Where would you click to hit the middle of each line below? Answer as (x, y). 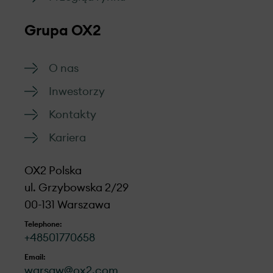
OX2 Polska (53, 171)
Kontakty (73, 115)
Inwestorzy (77, 91)
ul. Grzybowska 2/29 (76, 188)
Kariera (67, 138)
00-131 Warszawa (67, 205)
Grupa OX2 (63, 31)
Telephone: (43, 224)
